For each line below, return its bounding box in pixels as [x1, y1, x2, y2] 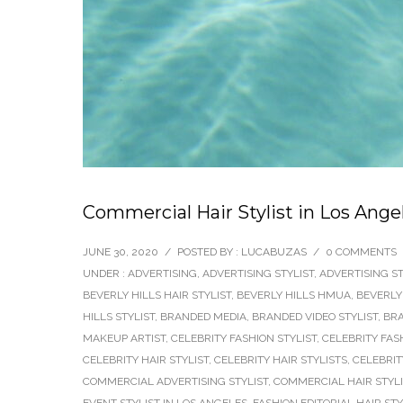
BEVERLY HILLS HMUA [237, 289, 351, 301]
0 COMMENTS [326, 246, 397, 258]
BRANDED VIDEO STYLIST [252, 310, 378, 323]
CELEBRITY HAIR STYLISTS [214, 354, 347, 366]
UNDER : [83, 267, 128, 280]
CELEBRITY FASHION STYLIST [171, 332, 317, 345]
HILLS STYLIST [83, 310, 155, 323]
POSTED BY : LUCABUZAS [177, 246, 307, 258]
